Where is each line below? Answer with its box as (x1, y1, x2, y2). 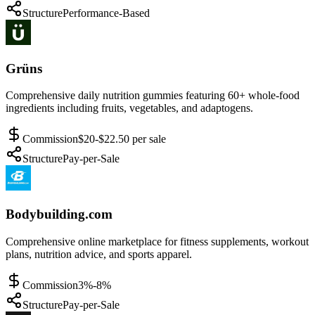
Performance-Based (63, 7, 150, 19)
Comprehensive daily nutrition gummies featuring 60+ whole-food (6, 89, 300, 102)
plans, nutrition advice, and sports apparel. (6, 247, 192, 260)
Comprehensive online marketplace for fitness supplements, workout (6, 235, 309, 247)
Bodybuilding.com (6, 207, 112, 222)
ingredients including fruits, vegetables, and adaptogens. (6, 102, 253, 115)
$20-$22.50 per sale (78, 133, 166, 146)
